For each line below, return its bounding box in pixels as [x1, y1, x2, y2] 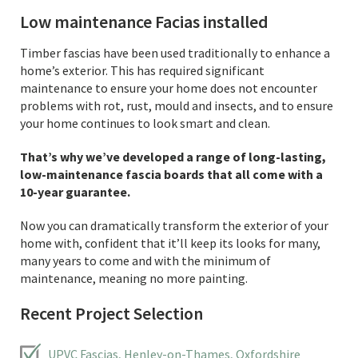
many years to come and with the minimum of [20, 253, 271, 268]
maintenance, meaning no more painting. [20, 270, 248, 286]
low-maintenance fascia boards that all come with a [20, 166, 323, 182]
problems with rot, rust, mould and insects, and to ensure [20, 97, 333, 113]
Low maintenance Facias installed [20, 10, 268, 33]
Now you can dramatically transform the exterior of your [20, 217, 328, 233]
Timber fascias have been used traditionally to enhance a [20, 45, 330, 61]
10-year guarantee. [20, 184, 130, 200]
